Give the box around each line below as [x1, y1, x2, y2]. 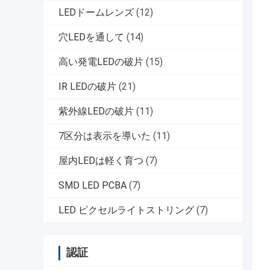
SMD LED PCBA [58, 180, 127, 192]
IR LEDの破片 [58, 81, 116, 93]
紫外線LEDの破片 [58, 105, 134, 118]
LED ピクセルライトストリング [58, 204, 194, 216]
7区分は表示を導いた [58, 130, 151, 142]
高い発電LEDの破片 [58, 56, 143, 68]
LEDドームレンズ [58, 7, 134, 19]
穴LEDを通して [58, 31, 124, 43]
